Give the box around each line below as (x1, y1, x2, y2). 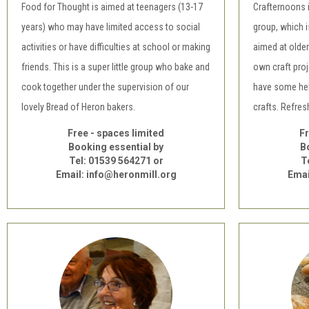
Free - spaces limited (68, 128, 164, 139)
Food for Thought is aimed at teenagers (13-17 (21, 1, 203, 12)
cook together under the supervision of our (21, 81, 189, 92)
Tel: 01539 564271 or (68, 155, 163, 166)
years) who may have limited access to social (21, 21, 200, 32)
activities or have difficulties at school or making (21, 41, 210, 52)
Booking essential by (68, 141, 163, 152)
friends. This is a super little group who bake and (21, 61, 210, 72)
